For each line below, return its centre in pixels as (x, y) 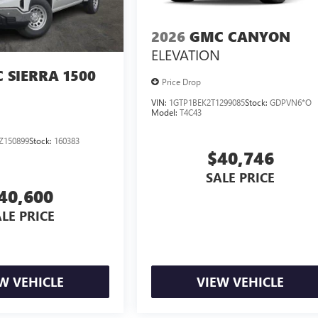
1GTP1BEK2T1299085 (207, 102)
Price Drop (182, 81)
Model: (166, 112)
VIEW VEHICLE (241, 282)
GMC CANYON (240, 37)
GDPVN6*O (291, 102)
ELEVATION (186, 55)
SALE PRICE (241, 177)
